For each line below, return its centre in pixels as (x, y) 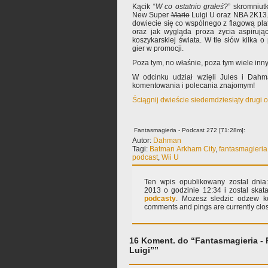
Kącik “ (144, 7)
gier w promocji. (158, 48)
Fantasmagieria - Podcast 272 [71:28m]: (189, 130)
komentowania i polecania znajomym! (194, 86)
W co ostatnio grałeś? (191, 7)
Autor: (143, 141)
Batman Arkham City (182, 149)
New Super (152, 15)
